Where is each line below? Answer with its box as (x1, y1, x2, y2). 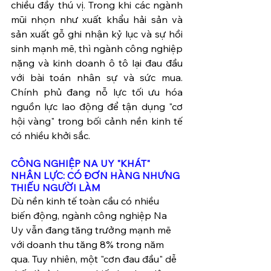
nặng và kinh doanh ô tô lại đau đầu (11, 56, 183, 69)
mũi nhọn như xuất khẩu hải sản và (11, 13, 183, 25)
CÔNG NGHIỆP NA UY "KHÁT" (11, 157, 152, 169)
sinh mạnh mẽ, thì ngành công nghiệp (11, 42, 183, 54)
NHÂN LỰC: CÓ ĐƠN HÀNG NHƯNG (11, 169, 182, 181)
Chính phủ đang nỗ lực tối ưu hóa (11, 85, 183, 98)
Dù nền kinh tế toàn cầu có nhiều (11, 194, 162, 207)
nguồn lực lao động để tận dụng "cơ (11, 100, 183, 113)
